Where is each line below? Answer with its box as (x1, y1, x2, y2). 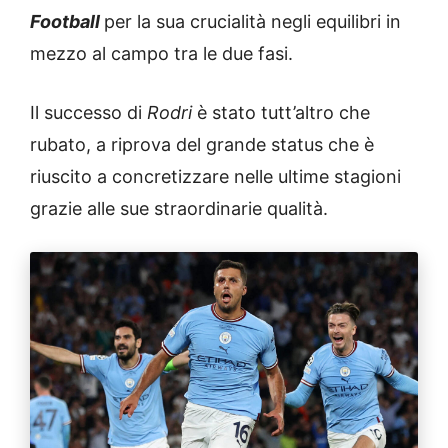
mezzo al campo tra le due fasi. (30, 42, 293, 64)
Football (30, 10, 104, 32)
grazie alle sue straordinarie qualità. (30, 197, 328, 219)
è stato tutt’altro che (192, 101, 370, 123)
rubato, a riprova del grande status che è (30, 133, 374, 155)
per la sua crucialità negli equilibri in (104, 10, 401, 32)
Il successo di (30, 101, 147, 123)
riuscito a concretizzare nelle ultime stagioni (30, 165, 401, 187)
